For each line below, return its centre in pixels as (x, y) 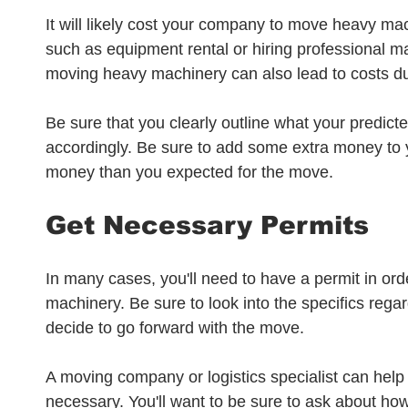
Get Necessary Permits (207, 225)
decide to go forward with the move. (177, 328)
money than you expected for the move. (192, 172)
